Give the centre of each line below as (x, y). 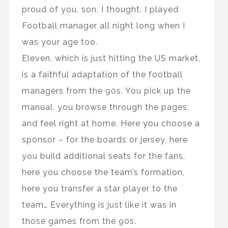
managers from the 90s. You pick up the (106, 91)
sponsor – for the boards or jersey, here (105, 140)
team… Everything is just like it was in (99, 205)
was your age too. (60, 42)
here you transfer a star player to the (99, 189)
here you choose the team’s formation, (103, 173)
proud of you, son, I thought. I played (100, 10)
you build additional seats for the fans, (103, 156)
